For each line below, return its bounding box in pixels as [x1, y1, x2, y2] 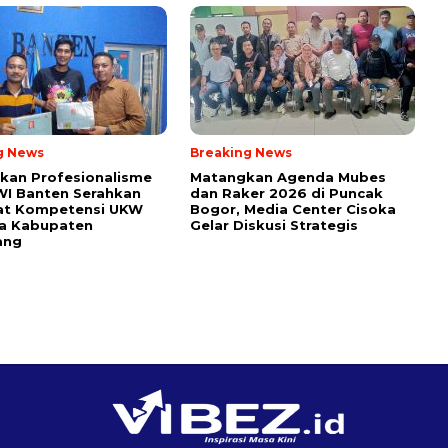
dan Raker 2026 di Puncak [190, 185, 383, 202]
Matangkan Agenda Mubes [190, 169, 386, 186]
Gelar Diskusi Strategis [190, 217, 358, 234]
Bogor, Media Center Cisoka [190, 201, 396, 218]
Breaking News [190, 145, 292, 161]
